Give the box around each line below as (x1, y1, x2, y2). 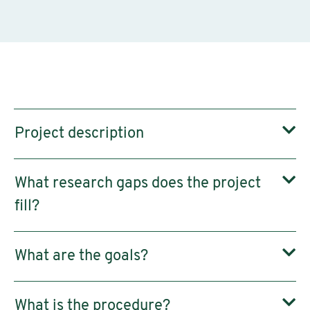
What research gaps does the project (15, 176, 261, 192)
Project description (15, 126, 144, 142)
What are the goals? (15, 248, 148, 264)
